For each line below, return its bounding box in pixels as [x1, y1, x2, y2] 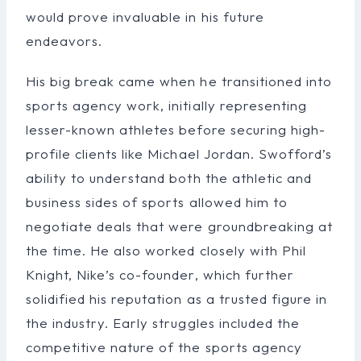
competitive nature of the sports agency [26, 338, 302, 355]
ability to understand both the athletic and [26, 168, 312, 186]
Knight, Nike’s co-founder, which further [26, 265, 294, 283]
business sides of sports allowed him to [26, 193, 288, 210]
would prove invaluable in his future [26, 7, 264, 25]
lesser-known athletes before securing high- [26, 120, 326, 138]
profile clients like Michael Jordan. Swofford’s [26, 144, 332, 162]
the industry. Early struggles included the [26, 313, 300, 331]
